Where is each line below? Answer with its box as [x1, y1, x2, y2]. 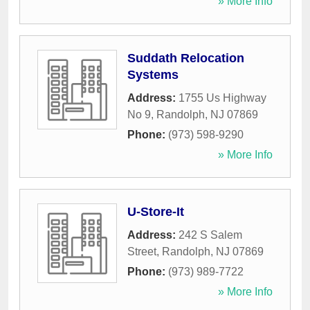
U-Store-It [127, 205, 184, 219]
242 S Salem [179, 229, 242, 241]
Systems [127, 68, 179, 82]
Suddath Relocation [127, 51, 244, 66]
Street [127, 246, 156, 258]
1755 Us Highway [179, 92, 266, 104]
